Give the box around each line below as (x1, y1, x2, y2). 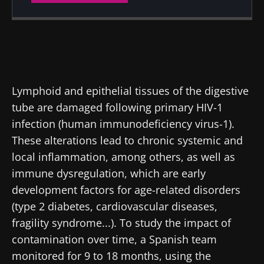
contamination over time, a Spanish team (12, 232, 217, 246)
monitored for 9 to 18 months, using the (12, 248, 211, 263)
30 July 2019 (42, 42, 90, 54)
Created (42, 31, 73, 42)
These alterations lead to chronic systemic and (12, 133, 243, 147)
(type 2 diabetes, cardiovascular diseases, (12, 199, 217, 213)
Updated (112, 31, 146, 42)
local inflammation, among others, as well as (12, 149, 235, 164)
